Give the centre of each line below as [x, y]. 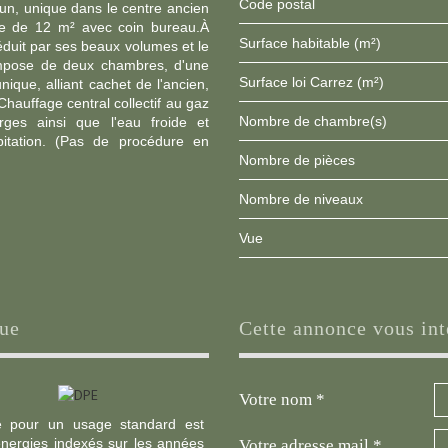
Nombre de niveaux [306, 199]
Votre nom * [282, 399]
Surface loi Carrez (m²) [316, 82]
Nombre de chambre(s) [318, 121]
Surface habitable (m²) [314, 43]
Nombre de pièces [302, 160]
